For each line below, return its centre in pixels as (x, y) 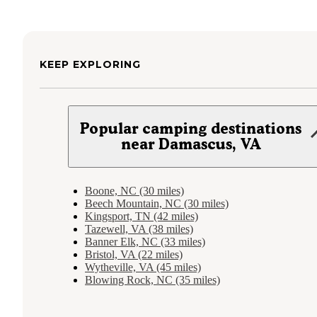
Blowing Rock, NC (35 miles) (152, 279)
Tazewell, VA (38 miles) (139, 229)
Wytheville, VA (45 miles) (143, 267)
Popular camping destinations (191, 128)
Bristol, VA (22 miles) (134, 254)
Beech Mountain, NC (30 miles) (157, 203)
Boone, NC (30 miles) (134, 190)
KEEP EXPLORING (90, 64)
